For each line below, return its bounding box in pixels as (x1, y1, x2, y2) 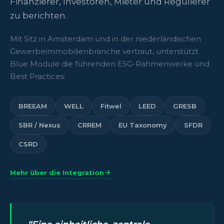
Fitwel (100, 101, 121, 110)
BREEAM (18, 101, 47, 110)
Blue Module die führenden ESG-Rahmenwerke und (10, 58, 209, 68)
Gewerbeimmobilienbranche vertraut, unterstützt (10, 46, 198, 56)
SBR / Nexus (18, 120, 60, 129)
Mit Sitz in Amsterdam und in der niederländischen (10, 33, 201, 43)
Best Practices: (10, 71, 65, 81)
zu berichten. (10, 10, 67, 20)
